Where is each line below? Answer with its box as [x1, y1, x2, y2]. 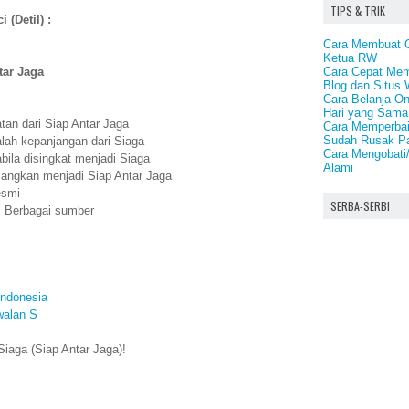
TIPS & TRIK [330, 2, 385, 18]
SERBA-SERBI [330, 197, 390, 214]
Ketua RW [323, 50, 377, 65]
